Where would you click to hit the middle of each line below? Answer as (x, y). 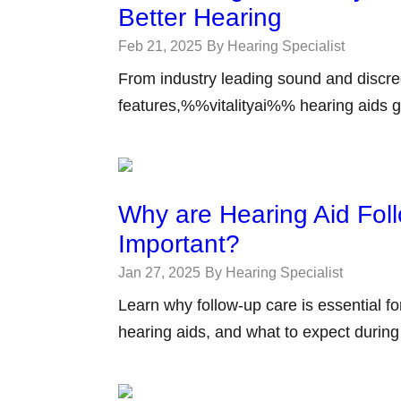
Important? (179, 244)
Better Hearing (200, 17)
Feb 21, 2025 (160, 46)
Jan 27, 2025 (159, 273)
